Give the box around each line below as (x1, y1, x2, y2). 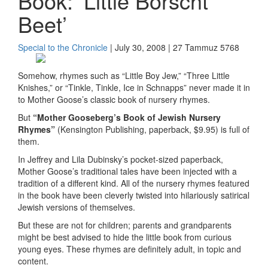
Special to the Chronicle (18, 41, 108, 53)
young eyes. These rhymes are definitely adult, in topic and (18, 243, 241, 255)
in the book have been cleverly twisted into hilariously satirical (18, 189, 249, 201)
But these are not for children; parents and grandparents (18, 219, 232, 231)
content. (18, 255, 48, 267)
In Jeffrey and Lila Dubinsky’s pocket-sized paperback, (18, 153, 223, 165)
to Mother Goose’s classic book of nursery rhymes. (18, 93, 210, 105)
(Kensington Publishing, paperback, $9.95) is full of (57, 123, 249, 135)
